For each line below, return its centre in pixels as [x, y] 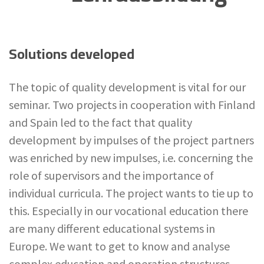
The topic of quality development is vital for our [127, 87]
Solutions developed [72, 54]
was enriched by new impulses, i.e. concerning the [131, 158]
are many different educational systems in [112, 228]
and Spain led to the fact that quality [100, 122]
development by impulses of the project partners [131, 140]
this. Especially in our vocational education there [128, 211]
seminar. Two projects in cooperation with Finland [132, 105]
